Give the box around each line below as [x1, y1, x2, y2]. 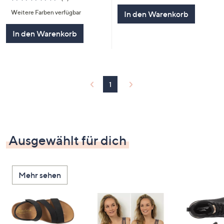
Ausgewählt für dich [8, 132, 126, 148]
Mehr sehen [18, 170, 61, 180]
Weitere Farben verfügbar [10, 8, 81, 16]
